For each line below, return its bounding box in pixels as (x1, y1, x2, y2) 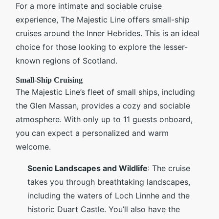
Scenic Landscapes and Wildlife (27, 163, 148, 174)
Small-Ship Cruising (16, 76, 83, 85)
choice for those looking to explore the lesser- (16, 42, 188, 52)
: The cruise (148, 163, 190, 174)
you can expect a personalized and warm (16, 128, 169, 138)
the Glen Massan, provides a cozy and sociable (16, 101, 190, 111)
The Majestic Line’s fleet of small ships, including (16, 87, 195, 97)
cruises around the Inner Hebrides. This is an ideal (16, 28, 199, 39)
